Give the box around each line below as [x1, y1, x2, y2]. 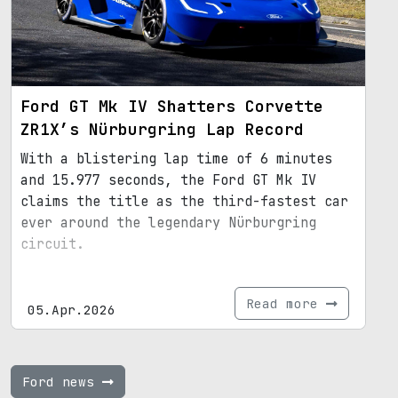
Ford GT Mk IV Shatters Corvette [20, 95, 323, 116]
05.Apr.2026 [28, 300, 115, 318]
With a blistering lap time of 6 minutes [20, 149, 332, 168]
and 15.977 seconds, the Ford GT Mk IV [20, 171, 316, 189]
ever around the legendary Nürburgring [20, 213, 316, 232]
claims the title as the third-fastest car [20, 192, 348, 211]
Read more [246, 294, 326, 312]
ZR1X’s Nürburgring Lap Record [20, 118, 304, 139]
